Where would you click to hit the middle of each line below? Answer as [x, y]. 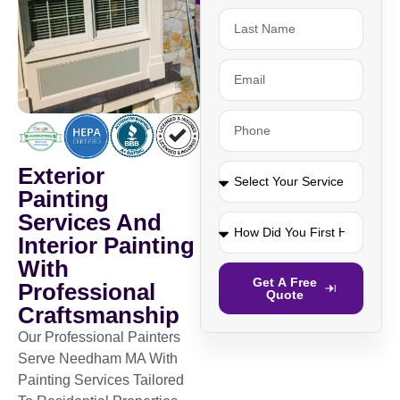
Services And [90, 222]
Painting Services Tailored [101, 379]
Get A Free [285, 282]
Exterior [61, 175]
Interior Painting [106, 245]
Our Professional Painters [99, 337]
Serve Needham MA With [98, 358]
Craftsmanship [99, 315]
